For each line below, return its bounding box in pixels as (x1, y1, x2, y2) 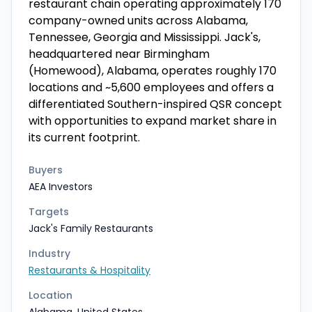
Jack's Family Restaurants (29, 221, 153, 235)
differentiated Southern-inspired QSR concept (29, 96, 282, 112)
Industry (29, 247, 70, 260)
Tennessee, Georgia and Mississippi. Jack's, (29, 29, 260, 45)
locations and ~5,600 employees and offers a (29, 79, 274, 95)
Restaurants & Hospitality (29, 263, 150, 277)
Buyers (29, 163, 63, 177)
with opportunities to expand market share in (29, 113, 276, 129)
